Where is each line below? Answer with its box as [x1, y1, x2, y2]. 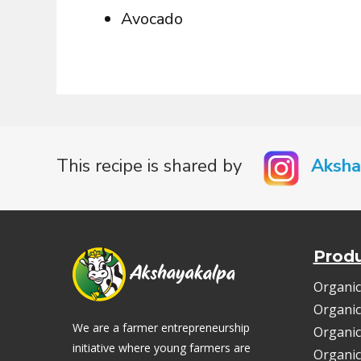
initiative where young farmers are [73, 340, 251, 355]
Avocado [121, 8, 183, 30]
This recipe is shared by [56, 154, 251, 178]
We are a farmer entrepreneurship [73, 320, 250, 335]
